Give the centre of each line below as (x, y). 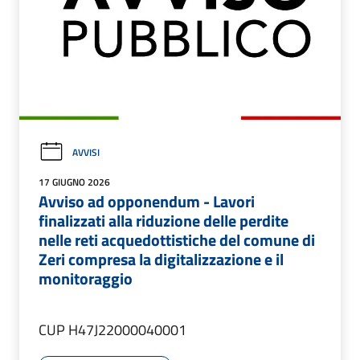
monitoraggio (86, 279)
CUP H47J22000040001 (112, 330)
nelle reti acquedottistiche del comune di (177, 240)
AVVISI (86, 152)
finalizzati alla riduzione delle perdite (164, 221)
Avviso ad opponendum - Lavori (147, 202)
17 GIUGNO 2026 (74, 182)
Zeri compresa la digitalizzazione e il (161, 260)
